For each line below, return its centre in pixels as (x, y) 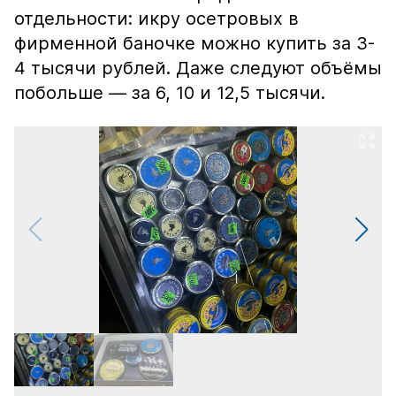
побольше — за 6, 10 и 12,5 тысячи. (170, 93)
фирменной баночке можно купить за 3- (194, 43)
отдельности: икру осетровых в (156, 19)
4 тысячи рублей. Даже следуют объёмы (198, 68)
